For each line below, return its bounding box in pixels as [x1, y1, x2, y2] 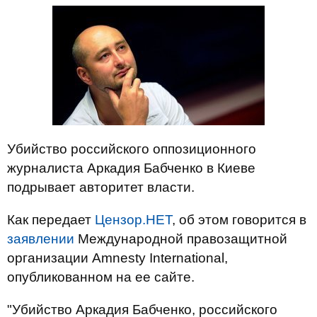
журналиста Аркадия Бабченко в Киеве [7, 161, 255, 175]
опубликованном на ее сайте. [7, 270, 195, 284]
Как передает [7, 212, 95, 227]
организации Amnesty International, [7, 250, 228, 265]
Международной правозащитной [74, 231, 287, 246]
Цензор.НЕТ [95, 212, 172, 227]
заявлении [7, 231, 74, 246]
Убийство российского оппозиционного [7, 142, 256, 156]
